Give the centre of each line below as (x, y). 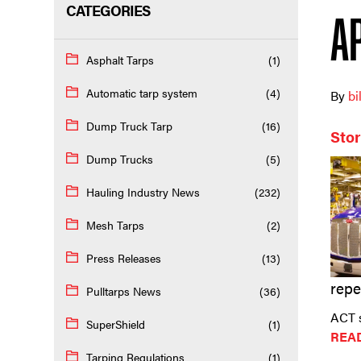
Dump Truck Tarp (130, 126)
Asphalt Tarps (120, 60)
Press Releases (124, 258)
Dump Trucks (120, 159)
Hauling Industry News (143, 192)
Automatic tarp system (142, 93)
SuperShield (116, 324)
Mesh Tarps (116, 225)
